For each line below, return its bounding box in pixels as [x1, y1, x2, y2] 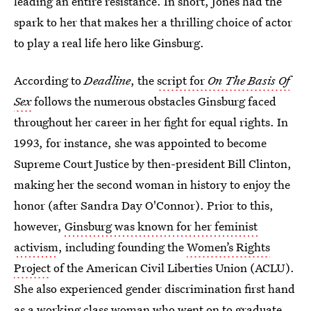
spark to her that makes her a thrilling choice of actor [14, 14, 292, 30]
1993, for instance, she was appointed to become [14, 135, 267, 151]
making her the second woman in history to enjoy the [14, 176, 290, 192]
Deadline [84, 72, 131, 88]
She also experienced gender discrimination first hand [14, 280, 295, 296]
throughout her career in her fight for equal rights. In [14, 114, 288, 130]
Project [14, 260, 51, 276]
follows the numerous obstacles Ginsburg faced [31, 93, 276, 109]
